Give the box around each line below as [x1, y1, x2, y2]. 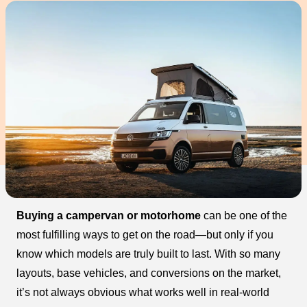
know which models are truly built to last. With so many [16, 248, 280, 260]
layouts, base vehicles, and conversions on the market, [16, 267, 281, 280]
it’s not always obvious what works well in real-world [16, 286, 269, 299]
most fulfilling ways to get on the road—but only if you [16, 229, 273, 241]
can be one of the [201, 210, 287, 222]
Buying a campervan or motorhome [16, 210, 201, 222]
